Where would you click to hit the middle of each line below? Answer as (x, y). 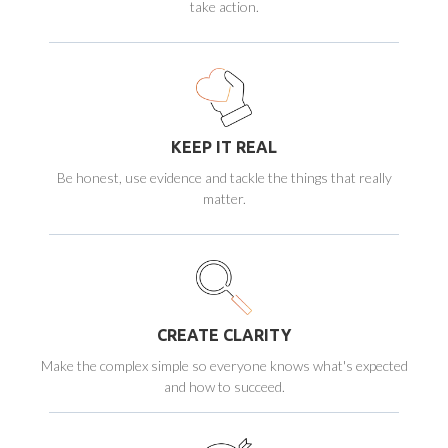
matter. (224, 198)
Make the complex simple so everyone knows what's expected (224, 366)
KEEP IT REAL (224, 147)
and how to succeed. (224, 387)
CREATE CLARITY (224, 335)
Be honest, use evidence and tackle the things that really (224, 177)
